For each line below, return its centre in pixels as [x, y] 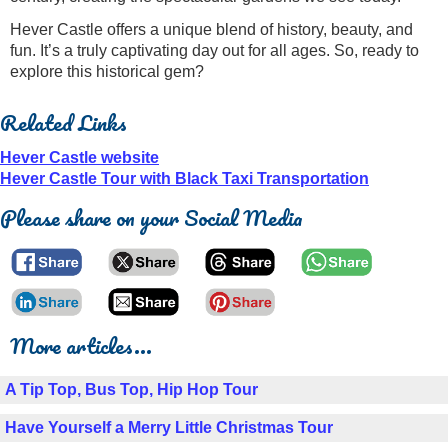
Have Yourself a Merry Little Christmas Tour [169, 427]
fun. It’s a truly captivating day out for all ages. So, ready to [214, 50]
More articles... [81, 345]
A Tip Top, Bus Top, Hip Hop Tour [131, 389]
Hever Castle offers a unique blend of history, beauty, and [211, 29]
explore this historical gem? [107, 71]
